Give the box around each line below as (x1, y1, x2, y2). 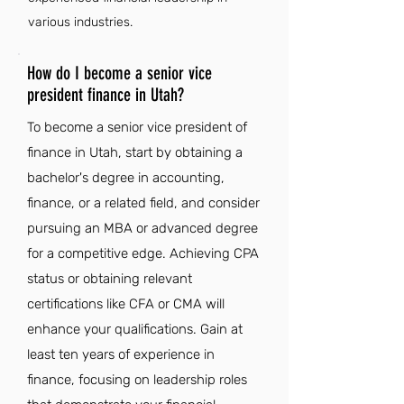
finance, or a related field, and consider (27, 195, 260, 211)
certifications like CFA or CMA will (27, 296, 225, 312)
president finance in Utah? (27, 84, 184, 106)
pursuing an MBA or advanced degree (27, 220, 258, 236)
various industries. (28, 14, 133, 30)
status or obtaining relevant (27, 271, 192, 287)
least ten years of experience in (27, 346, 215, 363)
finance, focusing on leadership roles (27, 372, 247, 388)
